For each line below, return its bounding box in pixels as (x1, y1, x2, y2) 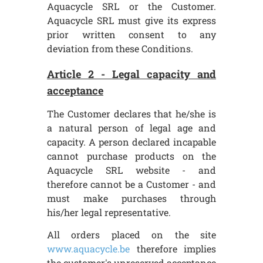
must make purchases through (47, 191, 216, 204)
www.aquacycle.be (47, 242, 130, 255)
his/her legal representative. (47, 205, 171, 218)
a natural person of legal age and (47, 121, 216, 134)
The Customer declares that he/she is (47, 107, 216, 120)
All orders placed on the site (47, 228, 216, 241)
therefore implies (130, 242, 216, 255)
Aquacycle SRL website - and (47, 163, 216, 176)
